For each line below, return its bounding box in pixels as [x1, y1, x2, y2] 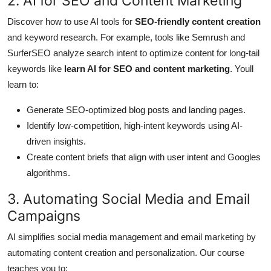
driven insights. [27, 136, 86, 147]
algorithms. [27, 168, 70, 178]
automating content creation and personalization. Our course [7, 247, 244, 258]
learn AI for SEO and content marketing [64, 64, 230, 74]
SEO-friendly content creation [135, 16, 261, 27]
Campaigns [7, 207, 80, 225]
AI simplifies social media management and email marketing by [7, 232, 256, 243]
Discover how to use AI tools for [7, 16, 135, 27]
